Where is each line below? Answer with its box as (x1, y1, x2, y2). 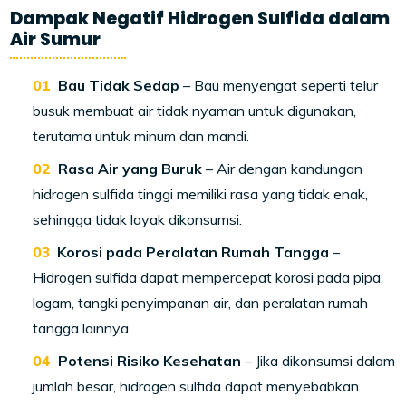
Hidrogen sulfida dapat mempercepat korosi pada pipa (33, 268, 382, 287)
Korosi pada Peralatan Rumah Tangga (57, 243, 330, 262)
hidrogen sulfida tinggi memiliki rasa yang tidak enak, (33, 185, 369, 204)
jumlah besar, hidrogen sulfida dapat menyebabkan (33, 377, 360, 396)
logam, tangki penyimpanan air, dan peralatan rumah (33, 294, 369, 313)
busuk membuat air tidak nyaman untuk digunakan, (33, 101, 357, 121)
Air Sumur (10, 27, 101, 53)
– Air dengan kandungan (202, 159, 363, 179)
